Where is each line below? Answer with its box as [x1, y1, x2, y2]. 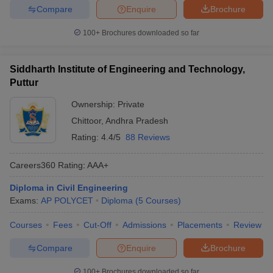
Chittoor [71, 116, 101, 126]
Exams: [10, 196, 41, 205]
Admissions [122, 220, 166, 230]
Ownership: [71, 99, 118, 109]
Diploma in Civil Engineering [10, 183, 128, 193]
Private [118, 99, 144, 109]
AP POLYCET [41, 196, 93, 205]
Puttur [10, 77, 38, 88]
